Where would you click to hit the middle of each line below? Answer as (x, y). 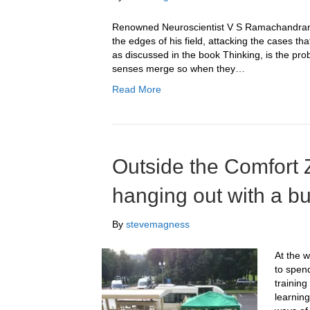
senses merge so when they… (179, 69)
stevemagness (158, 224)
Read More (137, 89)
